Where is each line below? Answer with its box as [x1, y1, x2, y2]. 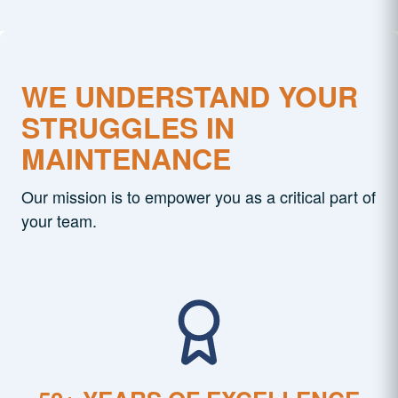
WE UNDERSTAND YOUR [21, 76, 358, 116]
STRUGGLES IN [21, 107, 235, 147]
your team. [21, 209, 97, 232]
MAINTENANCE [21, 138, 231, 179]
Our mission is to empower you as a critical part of [21, 185, 376, 208]
